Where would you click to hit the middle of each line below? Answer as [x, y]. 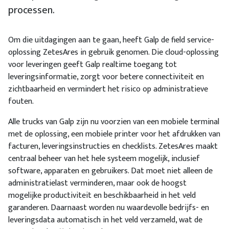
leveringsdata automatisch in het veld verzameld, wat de [105, 220]
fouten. [21, 102]
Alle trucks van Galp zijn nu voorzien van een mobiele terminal [114, 122]
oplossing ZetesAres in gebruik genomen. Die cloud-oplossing [113, 53]
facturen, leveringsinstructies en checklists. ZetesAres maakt [113, 147]
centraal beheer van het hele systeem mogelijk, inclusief [104, 159]
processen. [31, 10]
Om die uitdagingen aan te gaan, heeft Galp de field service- [111, 40]
